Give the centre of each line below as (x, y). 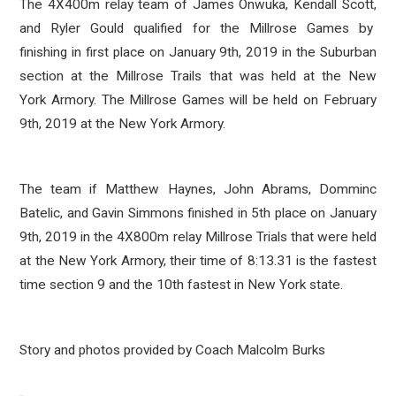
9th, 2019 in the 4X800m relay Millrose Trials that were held (198, 237)
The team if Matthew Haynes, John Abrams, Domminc (198, 189)
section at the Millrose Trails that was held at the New (198, 76)
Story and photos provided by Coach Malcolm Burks (173, 350)
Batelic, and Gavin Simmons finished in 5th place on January (198, 213)
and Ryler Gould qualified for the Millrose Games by (198, 28)
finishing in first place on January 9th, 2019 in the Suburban (198, 52)
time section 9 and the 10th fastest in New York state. (182, 285)
